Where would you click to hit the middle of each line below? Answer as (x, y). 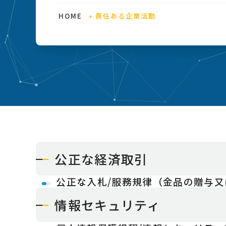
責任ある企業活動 (126, 16)
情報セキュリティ (108, 205)
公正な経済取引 (101, 159)
